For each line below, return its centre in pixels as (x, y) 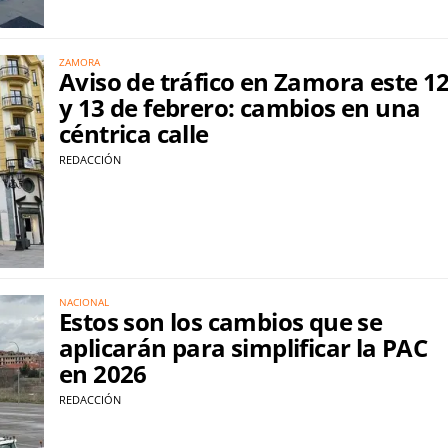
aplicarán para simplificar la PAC (243, 347)
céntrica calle (134, 134)
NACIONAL (84, 301)
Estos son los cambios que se (221, 321)
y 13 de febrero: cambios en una (240, 108)
